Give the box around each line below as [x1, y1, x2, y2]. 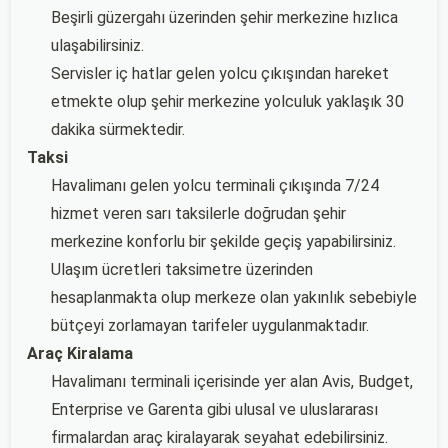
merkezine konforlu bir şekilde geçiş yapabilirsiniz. [51, 232, 396, 251]
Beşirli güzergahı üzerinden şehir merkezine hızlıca [51, 8, 398, 27]
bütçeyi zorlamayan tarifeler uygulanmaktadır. [51, 316, 369, 335]
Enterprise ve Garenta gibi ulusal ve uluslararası [51, 400, 378, 419]
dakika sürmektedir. [51, 120, 185, 139]
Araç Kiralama [27, 344, 133, 363]
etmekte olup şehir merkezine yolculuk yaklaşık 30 [51, 92, 404, 111]
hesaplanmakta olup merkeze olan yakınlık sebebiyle [51, 288, 417, 307]
